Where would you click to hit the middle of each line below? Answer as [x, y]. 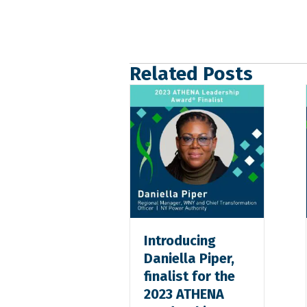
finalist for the [190, 276]
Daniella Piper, [189, 258]
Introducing [180, 240]
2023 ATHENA [184, 294]
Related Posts [192, 73]
